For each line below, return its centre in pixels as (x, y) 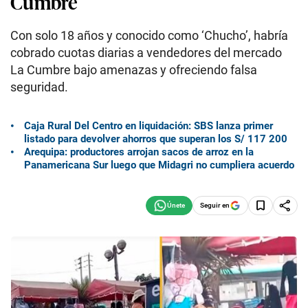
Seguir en (215, 205)
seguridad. (39, 87)
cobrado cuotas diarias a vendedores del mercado (146, 53)
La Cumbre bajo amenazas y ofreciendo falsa (134, 70)
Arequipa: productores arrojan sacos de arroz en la (139, 152)
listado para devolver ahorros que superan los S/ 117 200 (156, 139)
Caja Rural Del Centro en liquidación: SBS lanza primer (148, 125)
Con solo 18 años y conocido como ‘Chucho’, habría (149, 35)
